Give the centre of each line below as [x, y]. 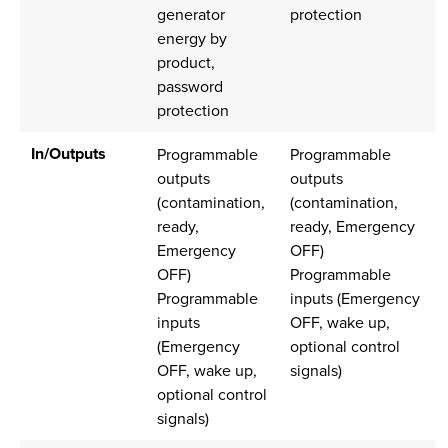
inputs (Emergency [354, 298]
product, [185, 62]
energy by [191, 38]
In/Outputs [68, 154]
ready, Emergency [352, 226]
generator [190, 14]
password [189, 86]
